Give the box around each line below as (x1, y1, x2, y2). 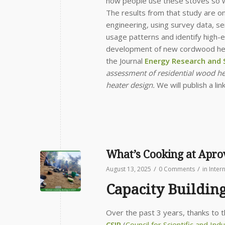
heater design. (106, 79, 155, 90)
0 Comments (159, 164, 195, 173)
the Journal (106, 55, 145, 66)
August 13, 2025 (106, 164, 151, 173)
